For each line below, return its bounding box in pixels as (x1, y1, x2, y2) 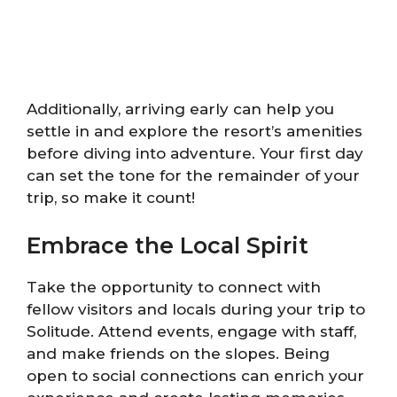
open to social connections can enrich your (27, 366, 364, 385)
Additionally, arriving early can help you (27, 100, 334, 119)
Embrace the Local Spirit (27, 231, 308, 259)
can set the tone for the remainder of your (27, 167, 360, 185)
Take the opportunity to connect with (27, 277, 321, 296)
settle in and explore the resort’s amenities (27, 122, 362, 141)
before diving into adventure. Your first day (27, 144, 363, 163)
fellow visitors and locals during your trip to (27, 300, 365, 318)
